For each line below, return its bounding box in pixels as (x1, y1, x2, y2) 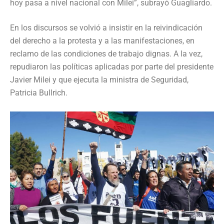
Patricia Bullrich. (10, 88, 67, 98)
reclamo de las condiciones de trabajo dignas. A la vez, (10, 49, 202, 59)
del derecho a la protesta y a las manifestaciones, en (10, 36, 194, 46)
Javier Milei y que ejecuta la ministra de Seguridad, (10, 75, 188, 85)
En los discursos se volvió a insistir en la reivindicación (10, 23, 202, 33)
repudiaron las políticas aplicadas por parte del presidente (10, 62, 213, 72)
